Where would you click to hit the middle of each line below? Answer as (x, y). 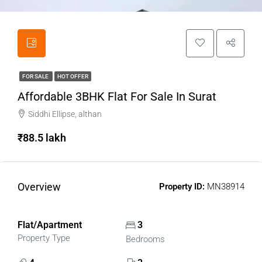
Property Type (44, 238)
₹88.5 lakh (42, 138)
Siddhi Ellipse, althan (65, 114)
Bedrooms (145, 239)
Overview (39, 187)
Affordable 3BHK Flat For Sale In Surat (117, 96)
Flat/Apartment (50, 225)
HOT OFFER (73, 76)
